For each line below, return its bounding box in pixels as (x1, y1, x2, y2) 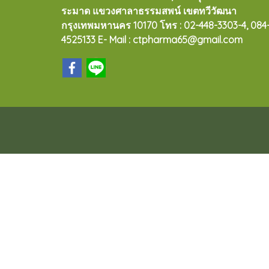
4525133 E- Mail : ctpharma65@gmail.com (61, 34, 243, 46)
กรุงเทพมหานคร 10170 (61, 19, 160, 31)
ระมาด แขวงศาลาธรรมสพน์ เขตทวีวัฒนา (61, 5, 237, 17)
